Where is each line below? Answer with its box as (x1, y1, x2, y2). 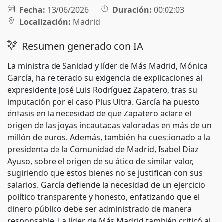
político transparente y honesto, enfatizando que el (7, 191, 200, 202)
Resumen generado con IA (19, 39, 143, 53)
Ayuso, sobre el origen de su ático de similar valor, (7, 156, 194, 166)
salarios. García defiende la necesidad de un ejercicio (7, 179, 205, 190)
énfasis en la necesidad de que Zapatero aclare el (7, 108, 191, 119)
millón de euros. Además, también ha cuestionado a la (7, 132, 210, 143)
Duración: (112, 4, 152, 15)
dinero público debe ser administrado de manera (7, 203, 192, 214)
